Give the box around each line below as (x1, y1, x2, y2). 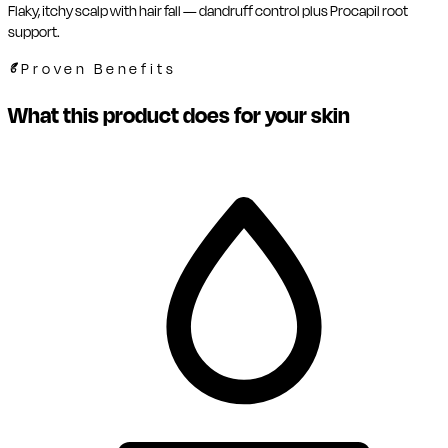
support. (8, 22, 60, 44)
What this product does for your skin (8, 100, 350, 133)
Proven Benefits (21, 59, 177, 81)
